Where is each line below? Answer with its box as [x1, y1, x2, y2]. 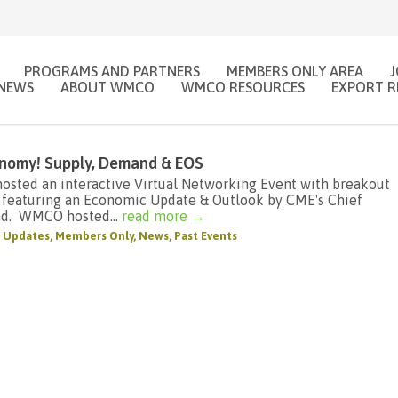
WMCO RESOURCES [181, 78, 305, 95]
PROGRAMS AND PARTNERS [24, 62, 200, 79]
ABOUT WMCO [60, 78, 155, 95]
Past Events [174, 229, 237, 243]
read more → [122, 208, 205, 224]
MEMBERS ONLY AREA [227, 62, 363, 79]
